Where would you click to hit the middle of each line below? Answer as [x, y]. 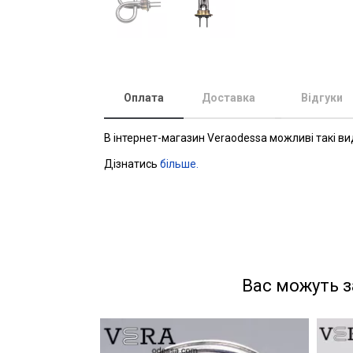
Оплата [144, 98]
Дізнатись [132, 164]
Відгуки [322, 98]
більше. [179, 164]
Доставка [229, 98]
